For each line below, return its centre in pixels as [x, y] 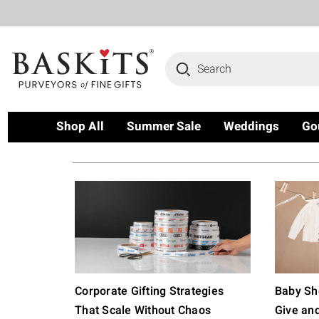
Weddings [251, 126]
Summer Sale [164, 126]
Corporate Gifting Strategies [149, 291]
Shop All [80, 126]
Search [182, 61]
